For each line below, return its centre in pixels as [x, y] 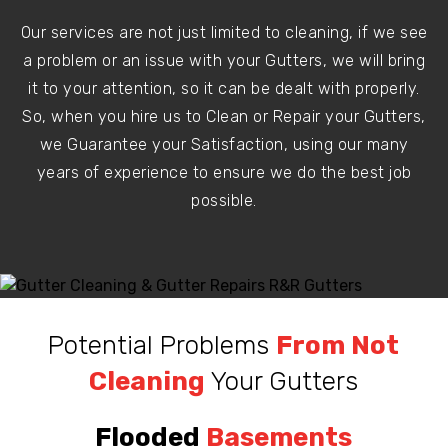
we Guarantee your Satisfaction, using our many [224, 144]
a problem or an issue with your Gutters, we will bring [224, 60]
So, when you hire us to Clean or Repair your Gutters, [224, 116]
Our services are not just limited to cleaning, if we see [224, 32]
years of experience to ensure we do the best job [224, 172]
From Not [338, 345]
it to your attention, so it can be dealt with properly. [224, 88]
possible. [224, 200]
